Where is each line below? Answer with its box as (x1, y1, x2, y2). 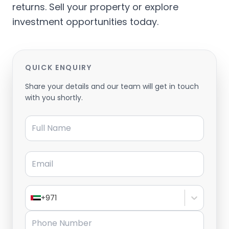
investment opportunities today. (12, 15, 158, 28)
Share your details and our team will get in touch (25, 81, 199, 91)
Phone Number (25, 210, 85, 222)
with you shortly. (25, 92, 83, 103)
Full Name (25, 112, 64, 125)
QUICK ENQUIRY (25, 62, 92, 73)
